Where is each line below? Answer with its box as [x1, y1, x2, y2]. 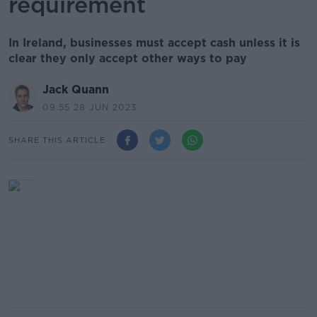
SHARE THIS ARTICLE [8, 134, 105, 145]
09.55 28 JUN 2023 [42, 102, 137, 113]
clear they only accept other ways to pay [8, 52, 247, 65]
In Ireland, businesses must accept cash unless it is [8, 36, 300, 50]
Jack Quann [42, 83, 109, 96]
